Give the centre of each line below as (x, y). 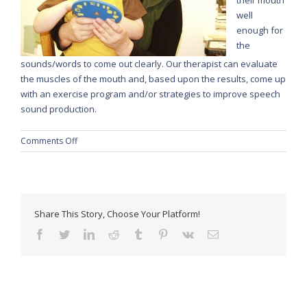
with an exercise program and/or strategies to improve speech (150, 94)
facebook (64, 233)
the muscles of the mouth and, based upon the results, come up (153, 78)
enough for (260, 30)
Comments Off (49, 140)
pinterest (186, 233)
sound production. (59, 109)
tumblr (157, 233)
